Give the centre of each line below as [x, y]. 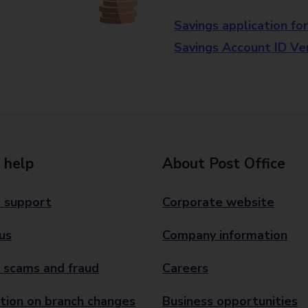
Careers [185, 268]
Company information [225, 235]
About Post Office [224, 164]
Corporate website [218, 202]
